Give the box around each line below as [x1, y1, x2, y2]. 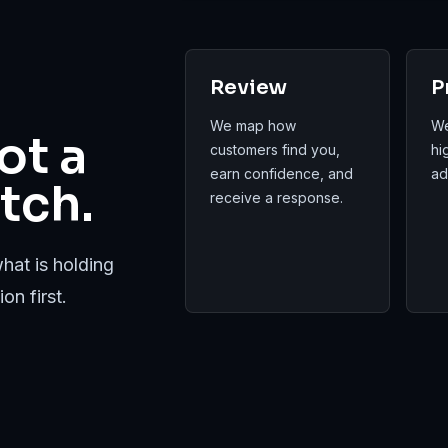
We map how [210, 117, 297, 134]
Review [210, 75, 288, 100]
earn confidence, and [210, 165, 354, 182]
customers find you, [210, 141, 341, 158]
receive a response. [210, 189, 344, 206]
